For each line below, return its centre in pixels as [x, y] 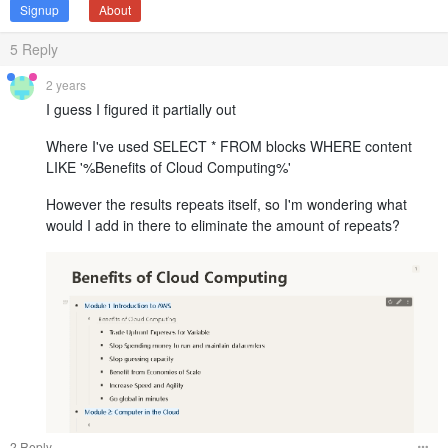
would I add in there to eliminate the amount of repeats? [223, 225]
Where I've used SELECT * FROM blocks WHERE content [229, 146]
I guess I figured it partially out [141, 109]
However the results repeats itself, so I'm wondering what [226, 204]
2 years [66, 85]
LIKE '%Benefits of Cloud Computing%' [168, 167]
